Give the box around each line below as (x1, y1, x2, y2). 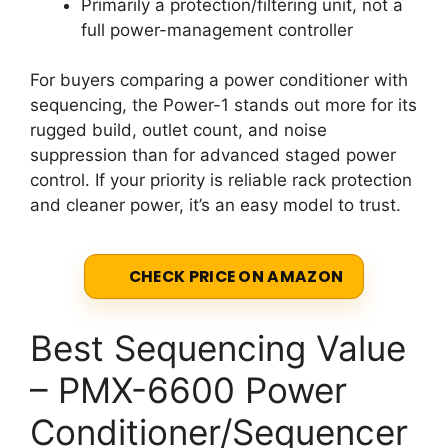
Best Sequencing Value (30, 326, 406, 369)
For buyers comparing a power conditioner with (30, 70, 408, 91)
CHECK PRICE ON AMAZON (128, 265, 344, 287)
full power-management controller (81, 19, 353, 40)
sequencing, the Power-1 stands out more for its (30, 95, 417, 116)
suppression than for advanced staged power (30, 145, 396, 166)
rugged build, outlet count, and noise (30, 120, 327, 141)
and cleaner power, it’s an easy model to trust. (30, 195, 401, 216)
